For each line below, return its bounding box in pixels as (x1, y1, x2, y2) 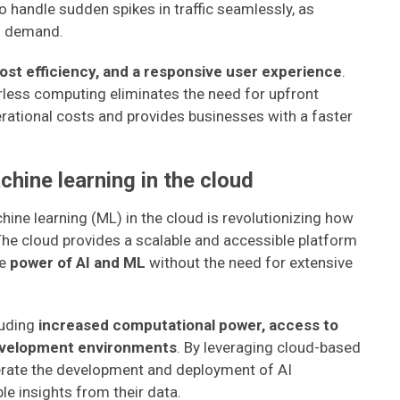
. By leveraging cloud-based (177, 338, 361, 356)
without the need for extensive (149, 254, 353, 271)
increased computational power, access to (38, 316, 338, 334)
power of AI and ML (10, 254, 149, 271)
